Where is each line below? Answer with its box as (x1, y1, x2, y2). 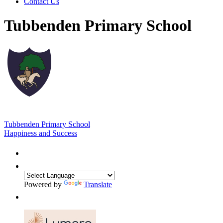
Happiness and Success (4, 128, 77, 137)
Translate (84, 180, 112, 189)
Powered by (24, 180, 64, 189)
